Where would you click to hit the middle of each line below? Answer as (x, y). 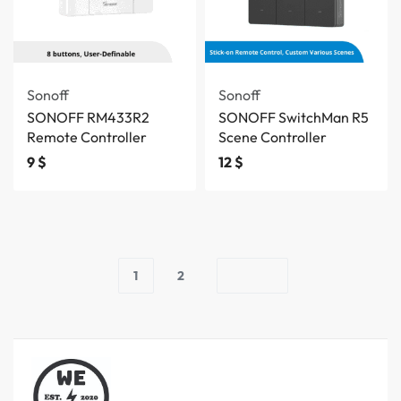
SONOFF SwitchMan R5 (294, 117)
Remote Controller (87, 137)
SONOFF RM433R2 (88, 117)
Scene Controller (273, 137)
